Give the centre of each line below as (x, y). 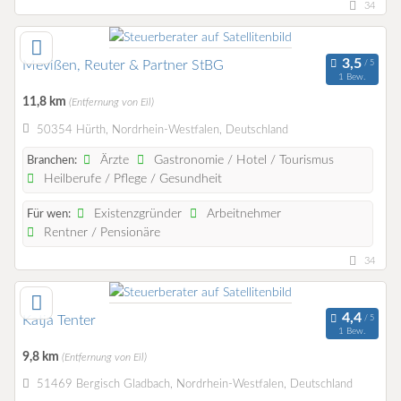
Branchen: (52, 160)
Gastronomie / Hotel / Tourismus (243, 160)
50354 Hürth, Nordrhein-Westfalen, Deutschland (162, 130)
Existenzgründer (137, 213)
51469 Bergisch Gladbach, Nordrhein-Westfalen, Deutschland (194, 385)
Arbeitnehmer (243, 213)
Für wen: (49, 214)
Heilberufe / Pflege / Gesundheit (132, 179)
